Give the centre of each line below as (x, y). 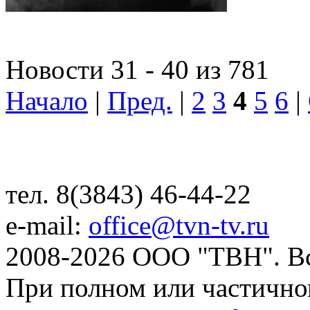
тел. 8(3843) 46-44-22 (128, 194)
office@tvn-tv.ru (179, 225)
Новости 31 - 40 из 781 (137, 70)
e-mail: (47, 225)
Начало (47, 101)
